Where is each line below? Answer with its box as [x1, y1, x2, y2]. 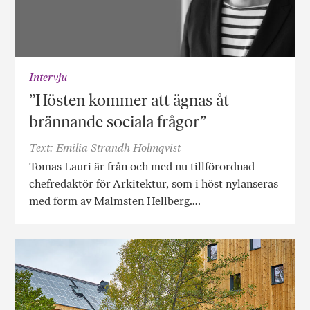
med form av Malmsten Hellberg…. [29, 194, 201, 208]
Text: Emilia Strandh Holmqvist [29, 140, 181, 154]
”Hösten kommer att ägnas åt [29, 89, 230, 110]
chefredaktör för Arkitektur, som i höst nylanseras [29, 176, 279, 190]
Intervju [29, 70, 68, 84]
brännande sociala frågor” [29, 111, 207, 131]
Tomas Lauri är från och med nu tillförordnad [29, 159, 255, 173]
